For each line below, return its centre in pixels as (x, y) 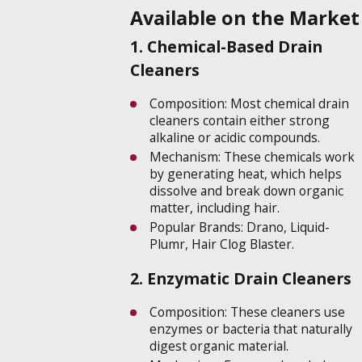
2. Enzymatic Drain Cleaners (241, 279)
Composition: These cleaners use (247, 312)
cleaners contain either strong (239, 120)
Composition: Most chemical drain (249, 103)
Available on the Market (245, 17)
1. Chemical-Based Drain (227, 46)
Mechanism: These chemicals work (252, 156)
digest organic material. (219, 346)
